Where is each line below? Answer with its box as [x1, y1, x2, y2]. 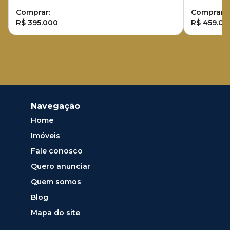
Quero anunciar [31, 162, 90, 171]
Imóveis [31, 131, 60, 141]
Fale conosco [31, 146, 83, 156]
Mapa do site [31, 208, 80, 218]
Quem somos [31, 177, 81, 187]
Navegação [31, 101, 80, 111]
